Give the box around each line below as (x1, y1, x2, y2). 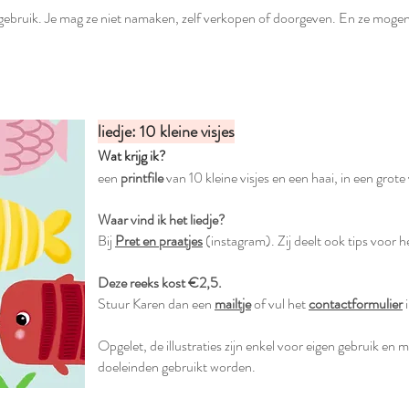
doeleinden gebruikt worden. (98, 356, 256, 377)
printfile (121, 167, 163, 188)
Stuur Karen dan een (98, 293, 215, 314)
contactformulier (309, 293, 403, 314)
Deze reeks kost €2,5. (98, 272, 225, 293)
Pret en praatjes (115, 230, 203, 251)
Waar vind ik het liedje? (98, 209, 225, 230)
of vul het (251, 293, 309, 314)
